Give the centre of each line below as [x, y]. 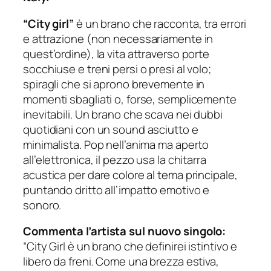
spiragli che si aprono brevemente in [114, 84]
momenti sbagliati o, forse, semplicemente [130, 99]
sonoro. [42, 205]
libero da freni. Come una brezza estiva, [121, 262]
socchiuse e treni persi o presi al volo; [117, 69]
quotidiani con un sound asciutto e [111, 129]
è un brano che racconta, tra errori [161, 23]
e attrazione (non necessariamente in [118, 38]
